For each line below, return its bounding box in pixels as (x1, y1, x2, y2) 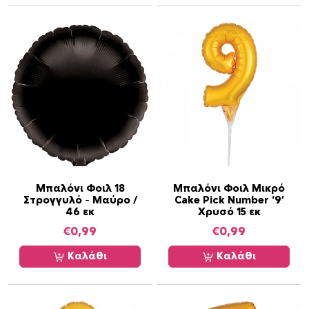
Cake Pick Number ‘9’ (174, 195, 284, 206)
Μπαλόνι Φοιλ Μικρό (173, 183, 285, 195)
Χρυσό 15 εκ (197, 207, 261, 218)
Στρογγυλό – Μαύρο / (23, 195, 137, 206)
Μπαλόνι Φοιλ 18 (35, 183, 125, 195)
